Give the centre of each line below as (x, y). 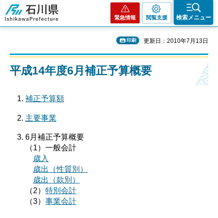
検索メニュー (193, 18)
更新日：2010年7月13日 (176, 41)
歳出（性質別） (60, 169)
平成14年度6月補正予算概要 (81, 71)
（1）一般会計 (51, 148)
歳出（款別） (56, 180)
